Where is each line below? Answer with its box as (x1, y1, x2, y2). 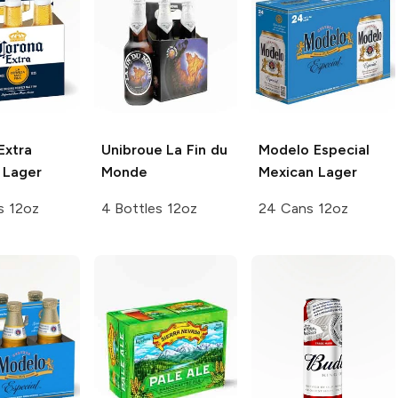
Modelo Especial (259, 140, 370, 158)
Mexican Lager (259, 163, 357, 180)
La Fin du (162, 140, 227, 158)
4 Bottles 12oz (100, 199, 198, 217)
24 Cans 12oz (259, 199, 348, 217)
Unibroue (100, 140, 163, 158)
